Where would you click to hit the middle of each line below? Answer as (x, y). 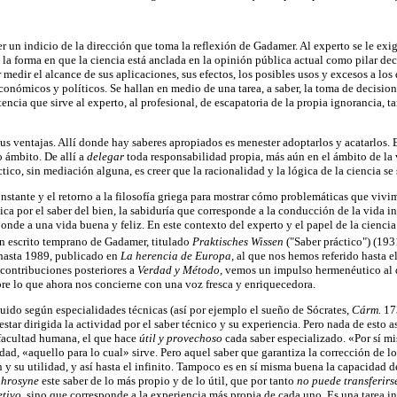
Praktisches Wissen (239, 242)
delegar (107, 156)
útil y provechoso (182, 339)
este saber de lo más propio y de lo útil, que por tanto (169, 381)
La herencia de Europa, (179, 256)
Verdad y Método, (181, 270)
